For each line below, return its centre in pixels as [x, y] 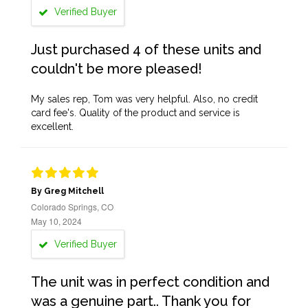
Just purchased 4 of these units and [146, 49]
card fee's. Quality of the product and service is [135, 113]
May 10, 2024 [56, 221]
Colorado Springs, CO [72, 207]
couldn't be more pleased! [117, 69]
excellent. [52, 126]
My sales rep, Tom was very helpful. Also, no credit [144, 99]
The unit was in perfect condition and [150, 282]
